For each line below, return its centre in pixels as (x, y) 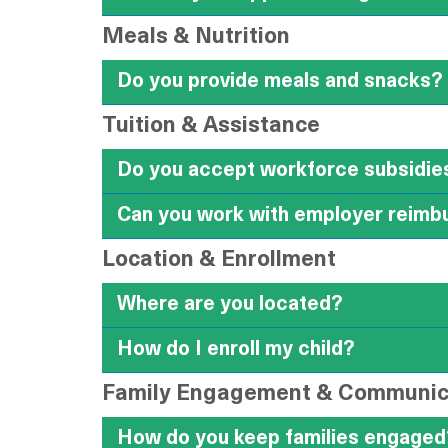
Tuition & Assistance (211, 126)
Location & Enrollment (219, 260)
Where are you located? (230, 305)
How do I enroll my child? (236, 350)
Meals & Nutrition (196, 37)
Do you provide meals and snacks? (280, 82)
